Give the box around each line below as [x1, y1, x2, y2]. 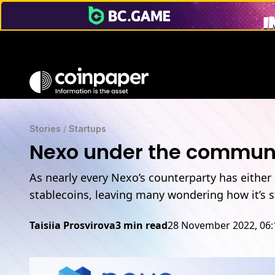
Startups [69, 123, 106, 134]
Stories [29, 123, 61, 134]
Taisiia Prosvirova [29, 219, 115, 232]
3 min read [115, 219, 168, 232]
